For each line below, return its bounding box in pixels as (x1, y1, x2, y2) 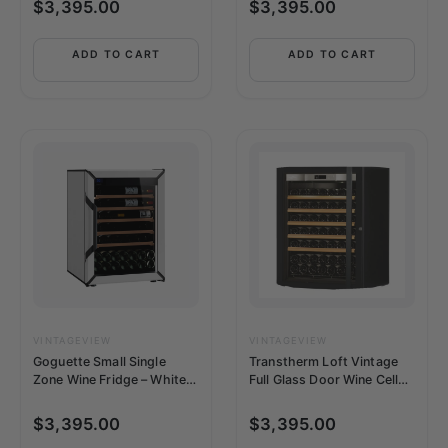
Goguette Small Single (33, 353, 166, 369)
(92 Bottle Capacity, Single (249, 389, 412, 405)
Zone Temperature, (249, 407, 365, 423)
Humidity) (249, 425, 309, 441)
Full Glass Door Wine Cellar (249, 371, 411, 387)
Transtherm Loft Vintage (249, 353, 398, 369)
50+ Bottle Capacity (33, 389, 155, 405)
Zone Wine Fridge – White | (33, 371, 194, 387)
